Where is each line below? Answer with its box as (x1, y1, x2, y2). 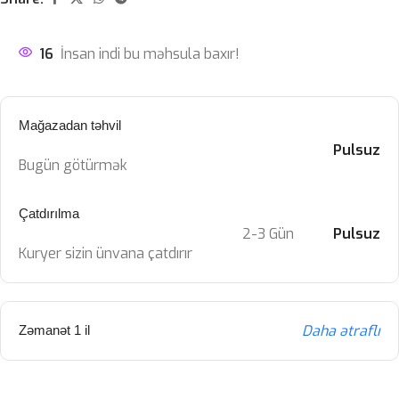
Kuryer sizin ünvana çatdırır (19, 243, 192, 263)
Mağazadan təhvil (19, 117, 121, 133)
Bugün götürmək (19, 155, 127, 175)
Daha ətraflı (301, 321, 380, 340)
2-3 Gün (242, 224, 295, 243)
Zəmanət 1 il (19, 322, 90, 338)
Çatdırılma (19, 205, 79, 221)
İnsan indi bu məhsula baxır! (61, 44, 240, 63)
